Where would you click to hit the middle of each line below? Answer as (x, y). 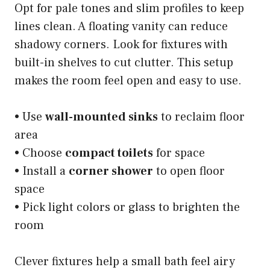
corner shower (111, 171)
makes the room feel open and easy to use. (128, 80)
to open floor (189, 171)
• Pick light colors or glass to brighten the (127, 207)
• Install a (42, 171)
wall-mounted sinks (102, 117)
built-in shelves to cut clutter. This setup (124, 62)
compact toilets (109, 153)
